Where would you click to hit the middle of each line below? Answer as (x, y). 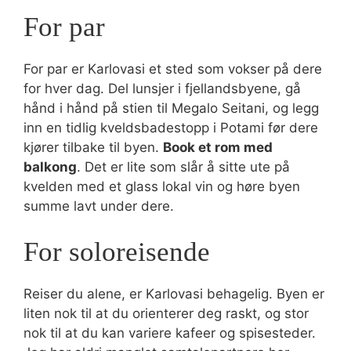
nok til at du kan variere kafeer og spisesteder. (170, 333)
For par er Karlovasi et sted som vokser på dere (173, 69)
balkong (50, 166)
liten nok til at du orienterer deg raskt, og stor (166, 313)
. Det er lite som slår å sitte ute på (183, 166)
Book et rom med (218, 147)
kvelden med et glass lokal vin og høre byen (162, 186)
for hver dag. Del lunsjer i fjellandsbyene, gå (162, 88)
